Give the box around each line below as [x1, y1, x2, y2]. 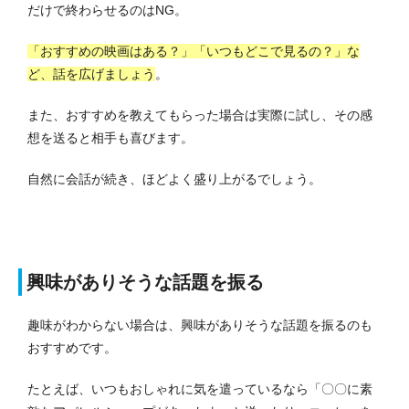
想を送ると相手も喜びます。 [27, 130, 194, 145]
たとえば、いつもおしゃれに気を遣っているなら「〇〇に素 [27, 381, 372, 396]
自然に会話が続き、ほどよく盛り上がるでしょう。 [27, 171, 321, 186]
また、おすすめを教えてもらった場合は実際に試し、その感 [27, 107, 372, 122]
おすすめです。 [27, 340, 117, 355]
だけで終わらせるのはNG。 [27, 2, 187, 17]
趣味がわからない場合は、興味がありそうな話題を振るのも [27, 317, 372, 332]
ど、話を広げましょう [27, 66, 155, 81]
